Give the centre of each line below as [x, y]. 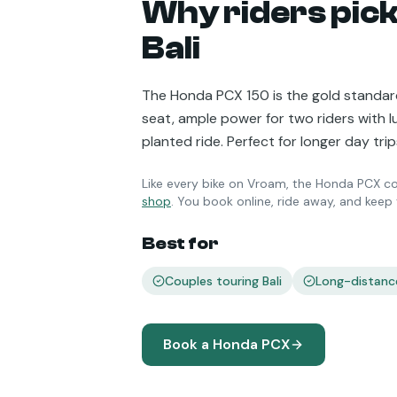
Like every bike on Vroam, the [229, 183]
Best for [180, 243]
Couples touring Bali [223, 281]
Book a [188, 344]
